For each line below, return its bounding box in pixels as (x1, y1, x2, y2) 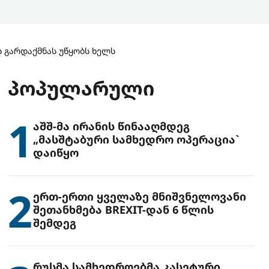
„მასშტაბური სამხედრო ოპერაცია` (33, 131, 240, 147)
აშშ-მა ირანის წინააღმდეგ (33, 118, 190, 133)
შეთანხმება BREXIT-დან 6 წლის (33, 202, 214, 217)
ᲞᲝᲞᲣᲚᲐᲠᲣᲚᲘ (8, 75, 155, 101)
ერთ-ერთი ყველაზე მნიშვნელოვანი (33, 189, 247, 204)
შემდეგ (33, 215, 77, 230)
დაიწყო (33, 145, 79, 160)
